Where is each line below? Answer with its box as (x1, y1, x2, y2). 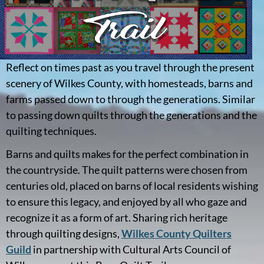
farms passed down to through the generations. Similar (6, 92, 255, 105)
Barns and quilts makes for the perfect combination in (6, 147, 249, 160)
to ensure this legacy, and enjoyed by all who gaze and (6, 194, 247, 208)
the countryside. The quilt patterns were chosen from (6, 163, 247, 176)
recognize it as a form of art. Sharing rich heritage (6, 210, 227, 224)
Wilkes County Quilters (121, 226, 232, 240)
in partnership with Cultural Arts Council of (31, 242, 231, 256)
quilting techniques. (6, 124, 97, 137)
